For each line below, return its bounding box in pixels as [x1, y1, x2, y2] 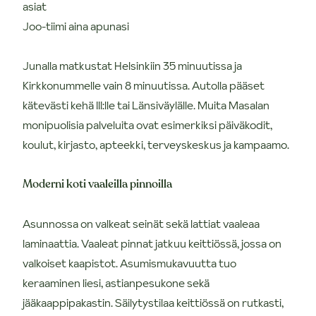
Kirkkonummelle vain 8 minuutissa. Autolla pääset [23, 77, 265, 93]
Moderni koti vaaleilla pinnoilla [23, 176, 172, 192]
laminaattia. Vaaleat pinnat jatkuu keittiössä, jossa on [23, 235, 281, 251]
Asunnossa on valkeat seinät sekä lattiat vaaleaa [23, 215, 260, 231]
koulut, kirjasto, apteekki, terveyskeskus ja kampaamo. [23, 136, 289, 152]
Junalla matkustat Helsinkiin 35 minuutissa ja [23, 57, 242, 73]
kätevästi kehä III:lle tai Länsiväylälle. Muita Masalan [23, 97, 269, 113]
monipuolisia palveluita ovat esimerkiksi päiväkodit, [23, 116, 272, 133]
